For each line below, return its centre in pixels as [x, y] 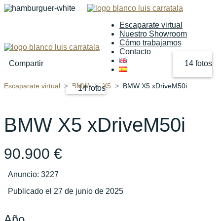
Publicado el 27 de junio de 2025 [66, 191]
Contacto [135, 52]
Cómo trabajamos [150, 43]
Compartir [26, 64]
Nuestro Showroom [153, 34]
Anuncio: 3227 [33, 174]
